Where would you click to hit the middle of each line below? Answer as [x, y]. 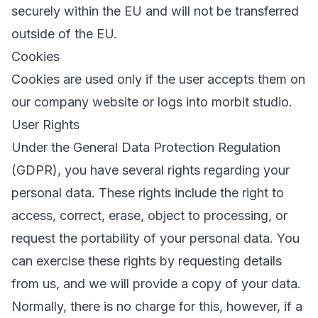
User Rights [45, 125]
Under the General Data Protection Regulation [146, 147]
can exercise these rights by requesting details [147, 261]
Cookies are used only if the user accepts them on [158, 79]
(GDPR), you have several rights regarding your [150, 170]
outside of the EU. [64, 34]
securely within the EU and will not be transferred [155, 11]
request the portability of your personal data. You [155, 238]
